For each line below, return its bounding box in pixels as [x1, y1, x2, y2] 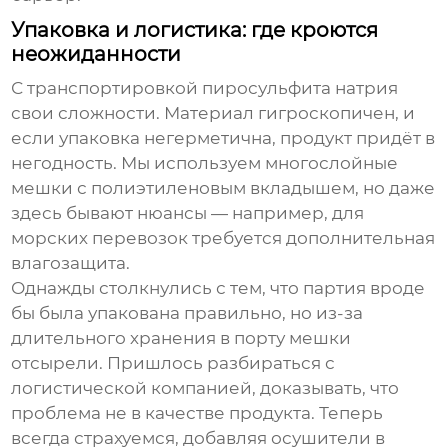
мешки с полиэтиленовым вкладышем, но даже [11, 177, 436, 198]
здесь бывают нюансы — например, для [11, 202, 365, 223]
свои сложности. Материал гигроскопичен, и [11, 102, 416, 123]
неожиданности [11, 41, 182, 66]
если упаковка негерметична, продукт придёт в [11, 127, 436, 148]
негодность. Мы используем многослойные [11, 152, 399, 173]
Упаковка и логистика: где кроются [11, 17, 379, 42]
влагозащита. [11, 252, 131, 273]
